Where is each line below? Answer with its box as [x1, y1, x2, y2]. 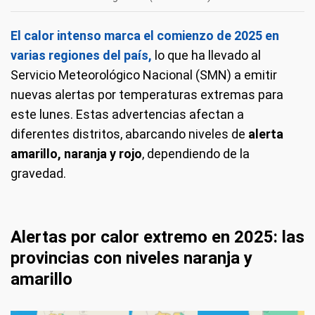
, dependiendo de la [142, 146, 250, 161]
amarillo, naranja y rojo [11, 146, 142, 161]
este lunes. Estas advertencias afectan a [11, 106, 244, 122]
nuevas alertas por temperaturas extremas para [11, 86, 283, 102]
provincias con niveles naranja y [11, 247, 252, 268]
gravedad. [11, 165, 66, 181]
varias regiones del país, [11, 47, 152, 63]
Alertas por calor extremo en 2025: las [11, 226, 304, 247]
